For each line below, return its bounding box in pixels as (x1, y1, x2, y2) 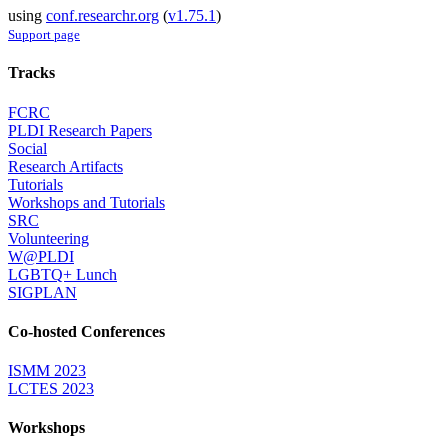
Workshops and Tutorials (8, 193, 165, 211)
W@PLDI (8, 247, 74, 265)
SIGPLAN (8, 283, 77, 301)
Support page (8, 27, 80, 43)
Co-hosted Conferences (8, 322, 165, 340)
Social (8, 139, 47, 157)
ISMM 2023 (8, 362, 86, 380)
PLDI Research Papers (8, 121, 152, 139)
